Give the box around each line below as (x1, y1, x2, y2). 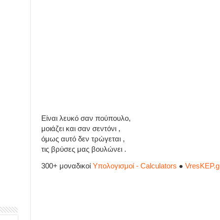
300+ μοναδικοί (41, 162, 93, 170)
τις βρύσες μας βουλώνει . (41, 145, 126, 154)
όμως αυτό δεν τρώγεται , (41, 135, 125, 143)
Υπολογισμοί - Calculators (92, 162, 177, 170)
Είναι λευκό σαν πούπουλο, (41, 114, 131, 123)
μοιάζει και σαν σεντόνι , (41, 124, 120, 133)
